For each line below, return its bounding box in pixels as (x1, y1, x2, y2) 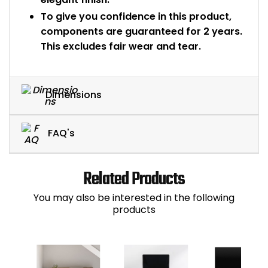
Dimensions (45, 88, 102, 102)
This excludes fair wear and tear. (41, 39, 201, 53)
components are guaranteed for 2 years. (41, 24, 242, 38)
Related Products (83, 166, 185, 194)
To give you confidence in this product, (41, 9, 232, 23)
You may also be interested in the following (33, 191, 234, 205)
